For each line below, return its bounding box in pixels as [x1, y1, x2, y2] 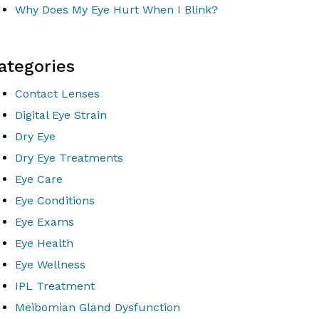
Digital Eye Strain [15, 108, 107, 122]
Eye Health [15, 236, 73, 250]
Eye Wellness [15, 258, 85, 271]
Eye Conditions [15, 194, 95, 207]
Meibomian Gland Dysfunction [15, 300, 180, 314]
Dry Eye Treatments [15, 151, 123, 164]
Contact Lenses [15, 87, 100, 100]
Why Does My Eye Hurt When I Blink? [15, 3, 218, 16]
